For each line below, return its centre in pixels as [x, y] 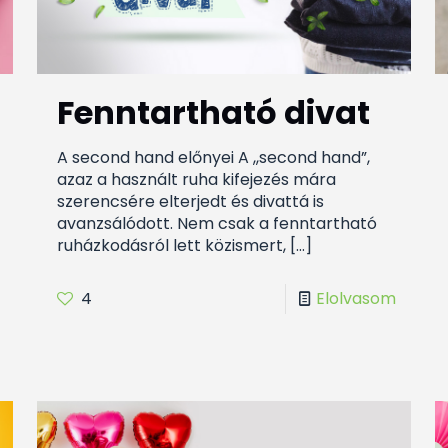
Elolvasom [356, 299]
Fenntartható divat [213, 113]
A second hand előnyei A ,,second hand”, [213, 158]
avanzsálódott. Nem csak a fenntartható [216, 224]
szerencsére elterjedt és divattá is [190, 202]
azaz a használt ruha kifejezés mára [196, 180]
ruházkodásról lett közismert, [171, 246]
